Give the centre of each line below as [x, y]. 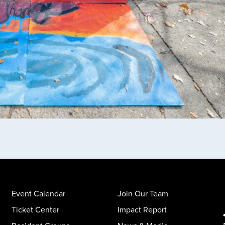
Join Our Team [143, 193]
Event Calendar [39, 193]
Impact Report [142, 209]
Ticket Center [36, 209]
